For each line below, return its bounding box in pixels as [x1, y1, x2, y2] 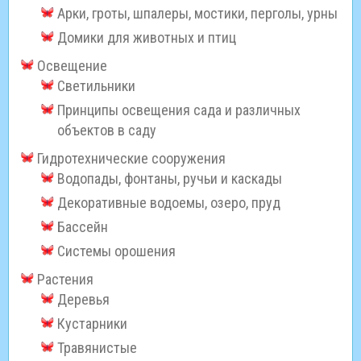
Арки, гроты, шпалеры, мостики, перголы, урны [57, 5, 338, 23]
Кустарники [57, 315, 127, 333]
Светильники [57, 77, 135, 95]
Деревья [57, 291, 110, 309]
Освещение [37, 57, 107, 75]
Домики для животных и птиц [57, 29, 236, 47]
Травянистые [57, 339, 137, 357]
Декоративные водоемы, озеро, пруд [57, 194, 280, 212]
